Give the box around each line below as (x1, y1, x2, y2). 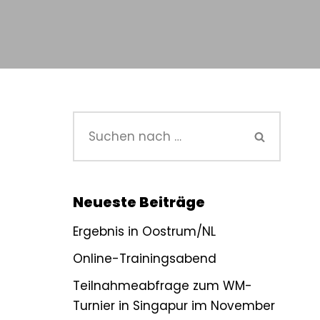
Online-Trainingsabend (73, 250, 216, 267)
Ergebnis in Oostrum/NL (73, 223, 216, 240)
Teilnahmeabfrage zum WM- (73, 277, 252, 294)
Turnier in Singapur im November (73, 297, 275, 314)
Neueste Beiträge (73, 192, 205, 212)
